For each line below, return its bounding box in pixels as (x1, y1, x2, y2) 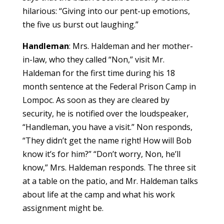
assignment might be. (22, 202, 103, 213)
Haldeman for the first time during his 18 (22, 67, 175, 78)
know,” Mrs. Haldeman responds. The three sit (22, 161, 196, 173)
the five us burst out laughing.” (22, 18, 138, 30)
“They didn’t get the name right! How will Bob (22, 134, 191, 146)
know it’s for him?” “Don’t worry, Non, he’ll (22, 148, 180, 159)
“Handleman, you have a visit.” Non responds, (22, 121, 192, 132)
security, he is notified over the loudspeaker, (22, 107, 188, 119)
